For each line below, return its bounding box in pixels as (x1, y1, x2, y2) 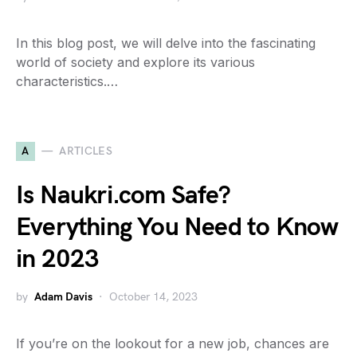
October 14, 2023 (109, 289, 198, 304)
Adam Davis (34, 289, 92, 304)
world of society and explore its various (16, 53, 255, 70)
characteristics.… (16, 73, 118, 89)
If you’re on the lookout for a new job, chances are (16, 335, 329, 351)
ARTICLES (59, 144, 113, 159)
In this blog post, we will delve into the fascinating (16, 34, 316, 51)
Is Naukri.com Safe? (16, 179, 230, 211)
